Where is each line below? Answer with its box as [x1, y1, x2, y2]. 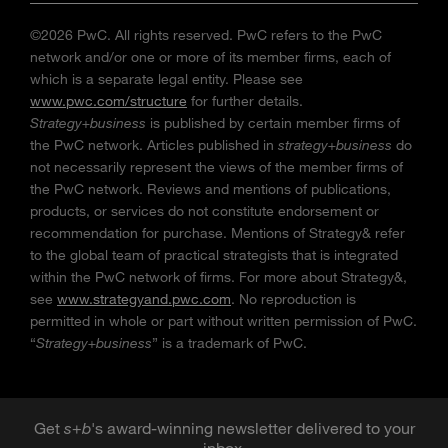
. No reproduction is [231, 290, 356, 308]
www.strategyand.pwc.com [57, 290, 231, 308]
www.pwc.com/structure [30, 92, 187, 110]
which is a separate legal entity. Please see [30, 70, 303, 88]
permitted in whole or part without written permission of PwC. [30, 312, 417, 330]
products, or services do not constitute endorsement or [30, 202, 379, 220]
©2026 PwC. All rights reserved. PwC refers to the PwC [30, 26, 382, 44]
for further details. [187, 92, 303, 110]
